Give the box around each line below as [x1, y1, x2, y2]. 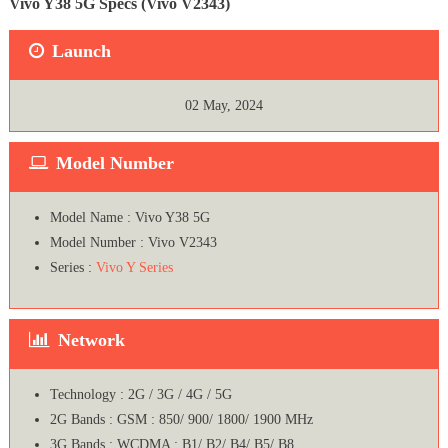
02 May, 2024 [185, 98, 263, 114]
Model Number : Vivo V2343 [49, 235, 217, 251]
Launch [51, 41, 111, 62]
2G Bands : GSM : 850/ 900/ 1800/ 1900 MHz [49, 412, 313, 428]
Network [57, 330, 125, 351]
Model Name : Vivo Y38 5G [49, 210, 210, 226]
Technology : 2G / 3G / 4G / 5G [49, 387, 232, 403]
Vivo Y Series [95, 260, 173, 276]
